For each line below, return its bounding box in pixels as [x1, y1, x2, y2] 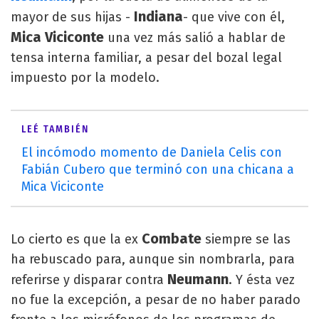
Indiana [130, 8, 183, 25]
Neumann [167, 271, 229, 288]
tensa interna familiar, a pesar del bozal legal [11, 50, 282, 66]
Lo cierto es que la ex [11, 231, 138, 247]
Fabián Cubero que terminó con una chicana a [21, 162, 294, 177]
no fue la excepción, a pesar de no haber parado [11, 292, 300, 308]
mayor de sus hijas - [11, 9, 130, 25]
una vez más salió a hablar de [104, 30, 286, 46]
